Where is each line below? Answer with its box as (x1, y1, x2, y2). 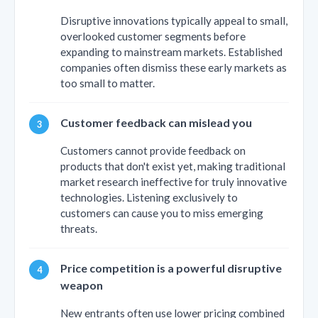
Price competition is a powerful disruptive (60, 261, 282, 275)
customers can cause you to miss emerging (60, 206, 263, 219)
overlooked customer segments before (60, 29, 246, 43)
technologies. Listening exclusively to (60, 190, 238, 204)
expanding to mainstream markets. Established (60, 45, 283, 58)
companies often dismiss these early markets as (60, 60, 287, 74)
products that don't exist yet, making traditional (60, 159, 285, 172)
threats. (60, 221, 97, 235)
